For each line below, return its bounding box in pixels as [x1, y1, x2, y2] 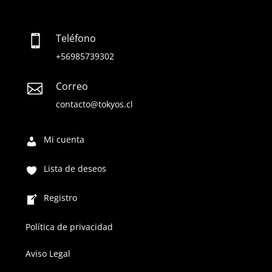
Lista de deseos [43, 163, 106, 175]
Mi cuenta [43, 134, 84, 146]
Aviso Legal [25, 247, 70, 259]
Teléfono [55, 32, 96, 46]
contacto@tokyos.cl [55, 98, 133, 110]
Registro [43, 192, 77, 204]
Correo [55, 80, 88, 93]
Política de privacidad [25, 221, 113, 233]
